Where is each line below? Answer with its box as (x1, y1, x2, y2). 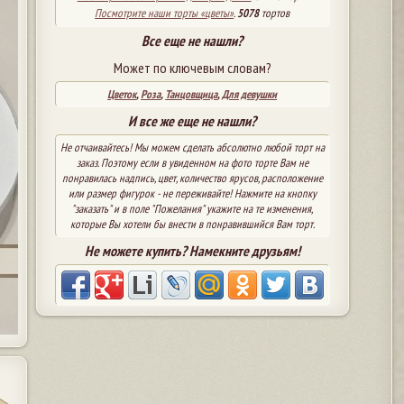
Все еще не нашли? (142, 31, 243, 50)
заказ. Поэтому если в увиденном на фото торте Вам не (76, 154, 308, 170)
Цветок (107, 86, 137, 102)
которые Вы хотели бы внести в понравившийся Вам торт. (69, 216, 315, 232)
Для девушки (222, 86, 278, 102)
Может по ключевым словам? (113, 58, 271, 77)
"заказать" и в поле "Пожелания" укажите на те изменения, (71, 200, 314, 216)
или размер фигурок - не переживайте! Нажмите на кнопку (68, 185, 317, 201)
